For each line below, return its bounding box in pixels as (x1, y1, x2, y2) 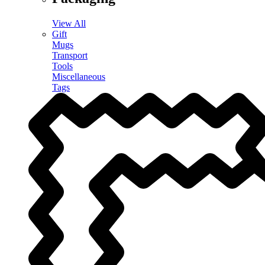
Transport (52, 50, 88, 61)
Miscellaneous (52, 72, 105, 82)
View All (52, 18, 86, 29)
